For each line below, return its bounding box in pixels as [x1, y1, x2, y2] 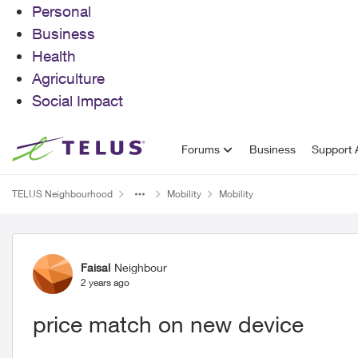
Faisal [81, 260, 110, 274]
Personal [32, 2, 91, 20]
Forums [181, 142, 221, 156]
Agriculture [32, 70, 105, 87]
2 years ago [81, 276, 129, 288]
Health [32, 47, 76, 65]
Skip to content [28, 141, 104, 155]
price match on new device [33, 311, 304, 337]
